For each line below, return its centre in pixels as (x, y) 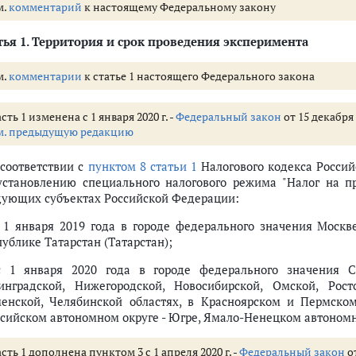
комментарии (45, 76)
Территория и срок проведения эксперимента (168, 41)
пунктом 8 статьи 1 (143, 166)
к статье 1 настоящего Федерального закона (198, 76)
